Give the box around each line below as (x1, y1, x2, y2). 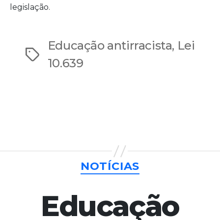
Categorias (110, 155, 150, 165)
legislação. (10, 2, 50, 12)
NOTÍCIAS (80, 159, 140, 173)
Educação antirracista (47, 38, 172, 53)
